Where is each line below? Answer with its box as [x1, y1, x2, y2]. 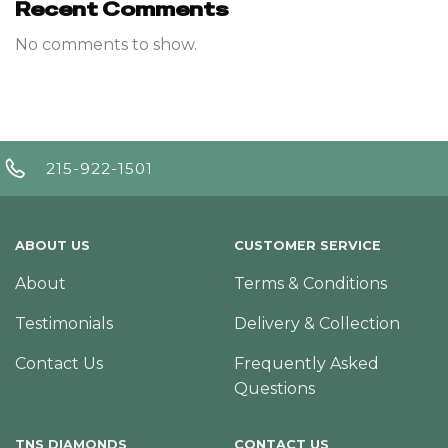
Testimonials [14, 313, 113, 333]
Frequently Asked [233, 353, 379, 373]
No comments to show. [15, 34, 197, 54]
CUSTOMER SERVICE [233, 237, 381, 253]
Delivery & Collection [233, 313, 400, 333]
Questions [233, 378, 315, 398]
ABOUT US [14, 237, 90, 253]
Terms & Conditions [233, 273, 387, 293]
